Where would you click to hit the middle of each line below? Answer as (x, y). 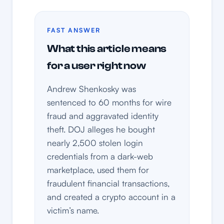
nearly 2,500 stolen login (95, 143)
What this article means (107, 49)
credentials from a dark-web (100, 156)
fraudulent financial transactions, (108, 183)
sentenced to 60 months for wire (109, 102)
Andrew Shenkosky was (91, 89)
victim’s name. (73, 210)
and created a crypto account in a (111, 197)
